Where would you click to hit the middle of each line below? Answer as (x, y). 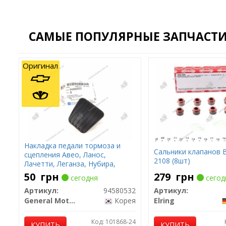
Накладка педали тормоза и (72, 146)
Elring (164, 201)
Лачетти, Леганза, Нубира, (70, 164)
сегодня (83, 178)
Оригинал (40, 66)
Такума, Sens (46, 173)
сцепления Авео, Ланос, (65, 155)
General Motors (72, 201)
